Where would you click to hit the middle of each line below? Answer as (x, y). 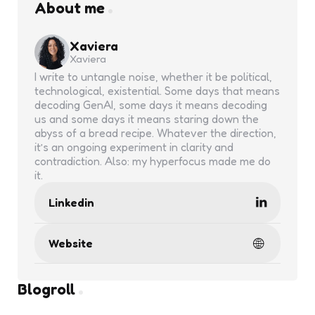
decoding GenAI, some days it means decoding (151, 105)
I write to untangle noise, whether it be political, (153, 77)
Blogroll (46, 289)
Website (71, 243)
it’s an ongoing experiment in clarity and (134, 147)
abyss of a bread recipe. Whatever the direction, (155, 133)
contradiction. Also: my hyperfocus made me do (153, 161)
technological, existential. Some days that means (157, 91)
